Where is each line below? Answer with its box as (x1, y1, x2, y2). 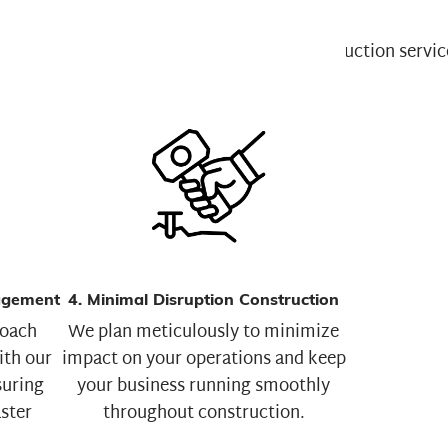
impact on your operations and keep (61, 343, 346, 375)
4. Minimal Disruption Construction (68, 288, 339, 309)
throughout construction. (102, 397, 305, 429)
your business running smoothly (77, 370, 330, 402)
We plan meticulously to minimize (68, 316, 339, 348)
